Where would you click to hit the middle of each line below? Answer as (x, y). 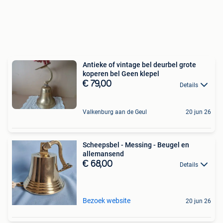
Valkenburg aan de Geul (115, 112)
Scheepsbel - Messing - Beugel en (136, 145)
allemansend (103, 154)
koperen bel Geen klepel (121, 74)
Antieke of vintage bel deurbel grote (139, 65)
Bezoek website (107, 200)
